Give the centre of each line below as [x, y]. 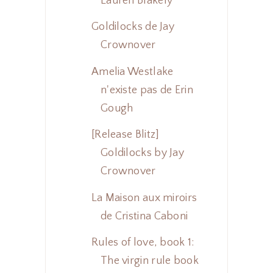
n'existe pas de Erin [147, 90]
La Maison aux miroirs [144, 198]
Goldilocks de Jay [133, 27]
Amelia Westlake [132, 72]
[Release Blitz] [125, 135]
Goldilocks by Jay [142, 153]
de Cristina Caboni [144, 216]
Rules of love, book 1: [143, 243]
